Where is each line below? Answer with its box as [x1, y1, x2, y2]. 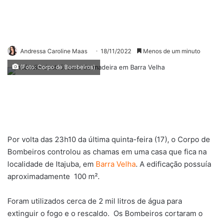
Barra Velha [96, 159, 136, 169]
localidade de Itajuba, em [7, 159, 96, 169]
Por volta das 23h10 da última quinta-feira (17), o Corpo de [7, 135, 210, 145]
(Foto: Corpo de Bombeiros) [19, 64, 95, 71]
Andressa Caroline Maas [20, 47, 87, 55]
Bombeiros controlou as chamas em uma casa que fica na [7, 147, 207, 157]
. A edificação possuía [136, 159, 211, 169]
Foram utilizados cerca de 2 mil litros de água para [7, 196, 182, 206]
